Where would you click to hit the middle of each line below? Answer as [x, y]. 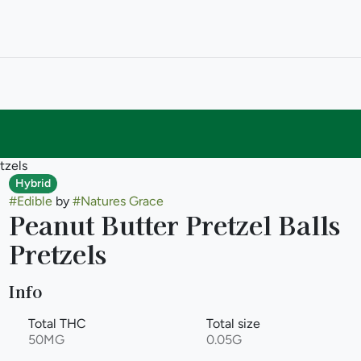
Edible [34, 201]
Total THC [57, 324]
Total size [233, 324]
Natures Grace [122, 201]
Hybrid [33, 183]
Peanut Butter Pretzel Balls [174, 224]
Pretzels [57, 253]
